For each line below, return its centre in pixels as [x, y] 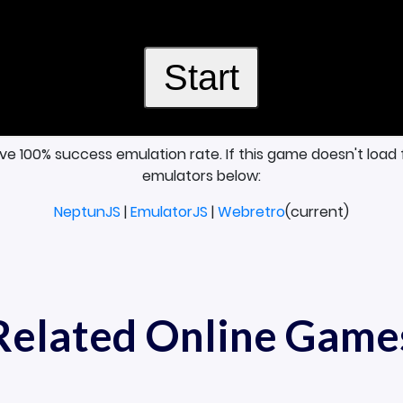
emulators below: [201, 176]
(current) [317, 212]
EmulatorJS [169, 212]
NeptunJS [87, 212]
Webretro [251, 212]
